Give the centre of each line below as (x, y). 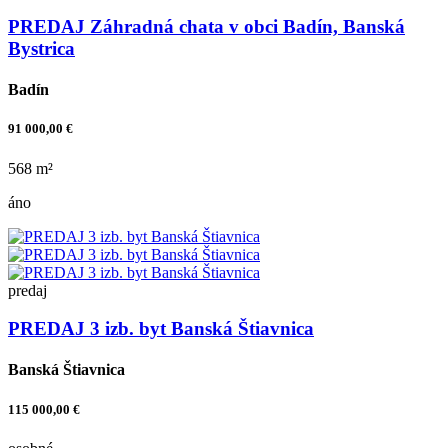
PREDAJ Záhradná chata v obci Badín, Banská (206, 26)
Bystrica (41, 48)
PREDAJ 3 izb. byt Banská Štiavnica (161, 329)
